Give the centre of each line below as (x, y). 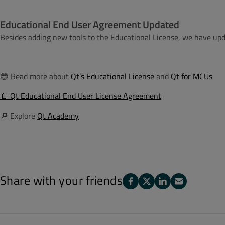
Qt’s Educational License (113, 76)
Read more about (41, 76)
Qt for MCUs (192, 76)
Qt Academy (58, 115)
